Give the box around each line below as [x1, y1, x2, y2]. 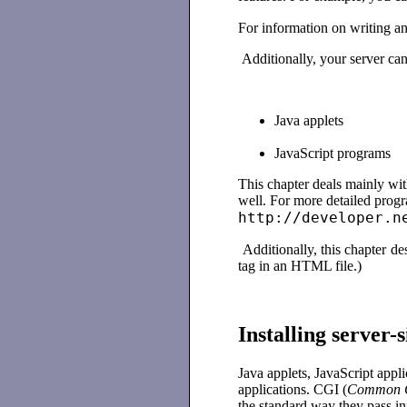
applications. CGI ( [238, 382, 348, 398]
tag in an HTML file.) [238, 257, 362, 273]
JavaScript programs [274, 144, 392, 161]
